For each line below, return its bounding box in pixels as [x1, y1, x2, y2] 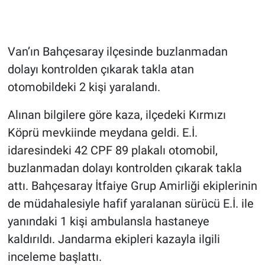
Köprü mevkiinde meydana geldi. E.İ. [7, 125, 198, 140]
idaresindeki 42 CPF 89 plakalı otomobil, [7, 143, 218, 157]
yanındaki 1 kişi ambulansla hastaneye [7, 214, 209, 228]
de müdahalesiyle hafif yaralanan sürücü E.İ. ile [7, 196, 254, 211]
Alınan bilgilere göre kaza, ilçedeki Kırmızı [7, 107, 226, 122]
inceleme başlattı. [7, 249, 102, 264]
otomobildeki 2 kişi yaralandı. [7, 79, 160, 94]
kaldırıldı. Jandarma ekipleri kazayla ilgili [7, 231, 220, 246]
